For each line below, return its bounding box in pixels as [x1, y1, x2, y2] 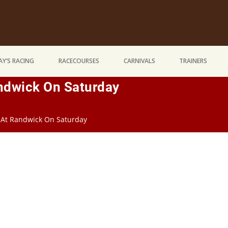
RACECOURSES [58, 56, 99, 66]
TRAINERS [179, 56, 208, 66]
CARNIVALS [123, 56, 155, 66]
